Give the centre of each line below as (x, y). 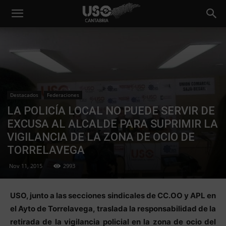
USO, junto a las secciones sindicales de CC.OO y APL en (113, 195)
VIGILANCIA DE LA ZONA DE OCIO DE (101, 137)
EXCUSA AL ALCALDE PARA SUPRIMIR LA (112, 124)
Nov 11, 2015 (26, 165)
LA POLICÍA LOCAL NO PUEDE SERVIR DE (111, 110)
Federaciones (63, 95)
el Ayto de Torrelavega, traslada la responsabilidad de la (113, 208)
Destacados (24, 95)
